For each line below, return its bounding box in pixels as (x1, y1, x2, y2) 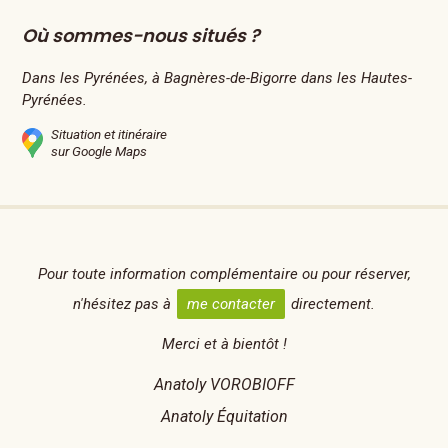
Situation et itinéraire (51, 126, 168, 142)
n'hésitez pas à (73, 295, 175, 313)
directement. (287, 295, 375, 313)
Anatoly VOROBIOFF (153, 375, 295, 394)
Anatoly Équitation (160, 407, 288, 426)
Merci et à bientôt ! (161, 335, 287, 353)
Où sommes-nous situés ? (22, 23, 261, 48)
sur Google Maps (51, 143, 148, 159)
